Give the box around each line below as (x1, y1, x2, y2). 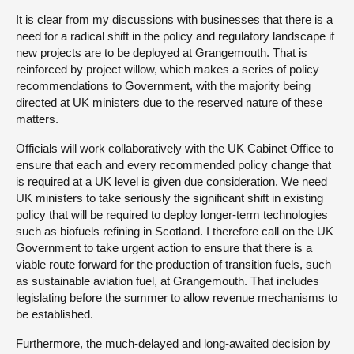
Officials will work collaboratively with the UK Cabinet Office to (16, 141, 333, 155)
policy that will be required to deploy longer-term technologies (16, 207, 328, 221)
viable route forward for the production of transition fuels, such (16, 257, 331, 271)
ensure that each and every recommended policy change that (16, 157, 331, 171)
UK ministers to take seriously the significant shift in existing (16, 190, 323, 205)
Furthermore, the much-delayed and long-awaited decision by (16, 336, 330, 350)
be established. (16, 307, 93, 321)
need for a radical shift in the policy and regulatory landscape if (16, 28, 334, 43)
